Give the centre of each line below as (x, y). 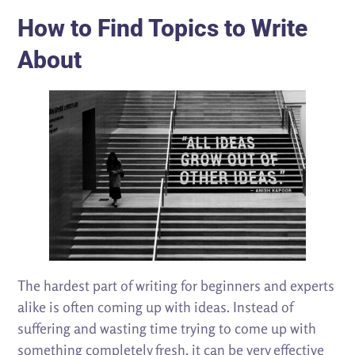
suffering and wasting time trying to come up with (167, 328)
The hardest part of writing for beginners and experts (176, 286)
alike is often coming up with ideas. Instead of (156, 307)
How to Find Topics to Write (163, 28)
